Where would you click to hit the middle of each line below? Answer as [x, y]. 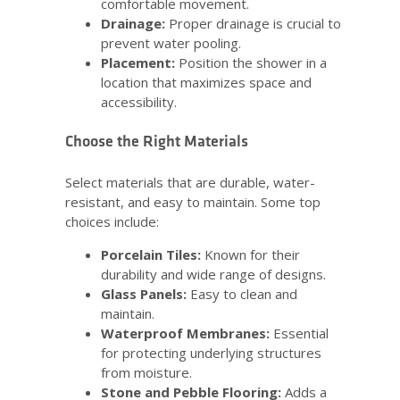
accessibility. [139, 101]
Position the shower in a [251, 62]
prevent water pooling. [171, 42]
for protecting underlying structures [211, 352]
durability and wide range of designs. [213, 274]
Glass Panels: [144, 293]
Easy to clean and [242, 293]
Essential [299, 333]
